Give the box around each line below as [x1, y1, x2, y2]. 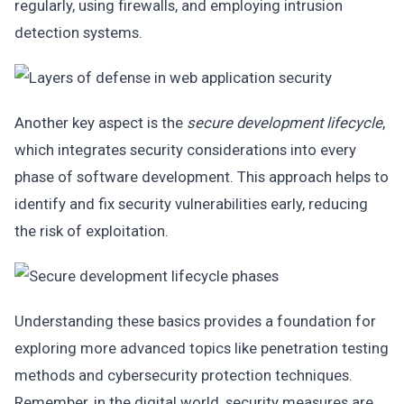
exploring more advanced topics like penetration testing [14, 339, 389, 357]
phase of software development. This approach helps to [14, 168, 389, 186]
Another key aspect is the [14, 114, 187, 132]
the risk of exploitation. [14, 222, 169, 240]
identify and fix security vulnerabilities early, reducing [14, 195, 368, 213]
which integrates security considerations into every [14, 141, 356, 159]
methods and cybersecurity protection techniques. [14, 366, 353, 384]
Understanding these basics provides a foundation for [14, 312, 376, 330]
